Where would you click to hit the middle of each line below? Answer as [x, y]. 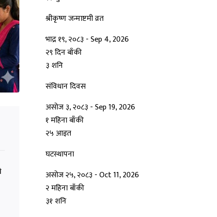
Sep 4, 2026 [110, 40]
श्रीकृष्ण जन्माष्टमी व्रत [75, 19]
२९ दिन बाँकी [64, 53]
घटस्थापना [60, 155]
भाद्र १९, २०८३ [66, 40]
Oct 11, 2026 [119, 175]
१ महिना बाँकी [65, 121]
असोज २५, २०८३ [70, 175]
